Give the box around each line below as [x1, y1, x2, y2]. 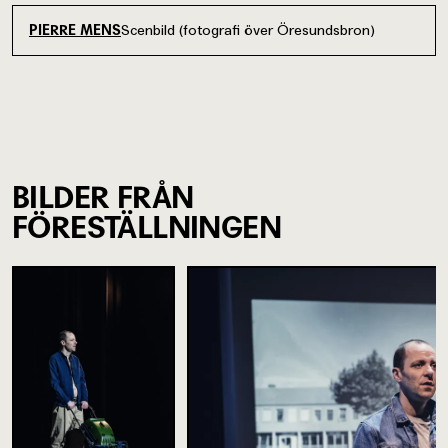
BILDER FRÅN [12, 178, 194, 215]
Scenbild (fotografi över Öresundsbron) [121, 21, 375, 38]
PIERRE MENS [29, 22, 121, 39]
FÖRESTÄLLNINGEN [12, 208, 281, 245]
